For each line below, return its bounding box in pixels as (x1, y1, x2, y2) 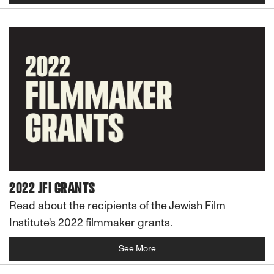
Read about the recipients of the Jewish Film (9, 198, 226, 212)
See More (118, 243, 156, 254)
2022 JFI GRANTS (9, 180, 95, 196)
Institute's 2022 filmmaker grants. (9, 215, 172, 229)
